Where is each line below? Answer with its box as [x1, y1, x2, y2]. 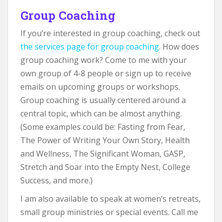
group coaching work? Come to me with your [20, 55, 187, 66]
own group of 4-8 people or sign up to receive [20, 68, 191, 79]
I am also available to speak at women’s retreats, [20, 193, 201, 205]
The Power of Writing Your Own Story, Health [20, 135, 190, 146]
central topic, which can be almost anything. [20, 108, 182, 119]
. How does [159, 41, 199, 53]
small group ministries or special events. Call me [20, 207, 198, 218]
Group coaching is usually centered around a [20, 95, 186, 106]
